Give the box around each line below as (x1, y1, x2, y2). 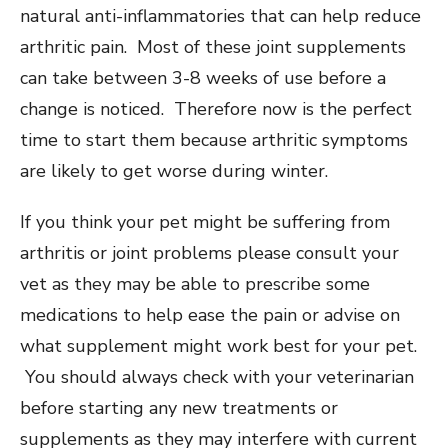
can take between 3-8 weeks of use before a (20, 65, 386, 90)
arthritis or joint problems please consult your (20, 240, 399, 265)
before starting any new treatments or (20, 395, 338, 420)
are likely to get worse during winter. (20, 158, 328, 183)
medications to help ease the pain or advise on (20, 302, 400, 327)
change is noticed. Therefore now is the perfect (20, 96, 412, 121)
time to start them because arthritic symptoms (20, 127, 408, 152)
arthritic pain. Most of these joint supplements (20, 34, 406, 59)
